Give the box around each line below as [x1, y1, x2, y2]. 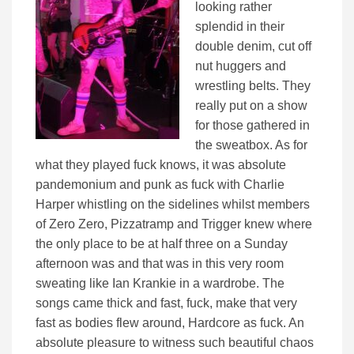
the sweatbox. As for [195, 137, 307, 152]
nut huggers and [195, 58, 286, 73]
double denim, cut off [195, 39, 311, 53]
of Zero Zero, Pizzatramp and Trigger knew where [36, 217, 312, 231]
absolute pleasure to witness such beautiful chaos [36, 335, 314, 349]
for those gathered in [195, 118, 310, 132]
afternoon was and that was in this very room [36, 256, 284, 270]
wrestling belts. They [195, 78, 311, 92]
